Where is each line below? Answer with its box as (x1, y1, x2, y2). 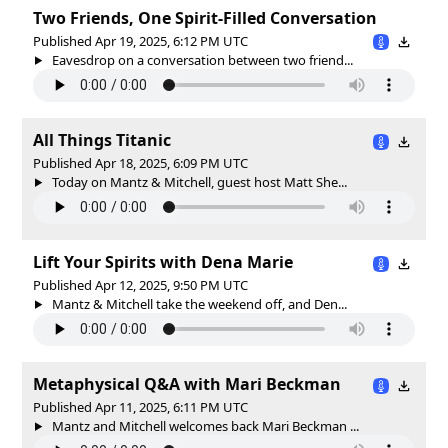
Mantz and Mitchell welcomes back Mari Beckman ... (48, 416, 359, 435)
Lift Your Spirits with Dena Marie (33, 250, 293, 273)
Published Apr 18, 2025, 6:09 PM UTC (33, 153, 248, 172)
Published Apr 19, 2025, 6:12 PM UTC (33, 31, 248, 50)
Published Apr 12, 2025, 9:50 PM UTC (33, 275, 248, 294)
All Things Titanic (33, 128, 171, 151)
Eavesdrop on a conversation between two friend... (48, 50, 353, 69)
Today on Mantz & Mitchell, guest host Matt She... (48, 172, 347, 191)
